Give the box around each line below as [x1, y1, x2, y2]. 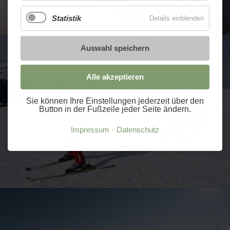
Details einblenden [149, 14, 204, 22]
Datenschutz [117, 126, 159, 134]
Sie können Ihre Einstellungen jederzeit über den [26, 97, 204, 105]
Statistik [52, 14, 81, 23]
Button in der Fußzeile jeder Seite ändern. [39, 105, 191, 113]
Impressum [71, 126, 109, 134]
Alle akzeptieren [86, 72, 144, 81]
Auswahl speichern [81, 44, 149, 52]
